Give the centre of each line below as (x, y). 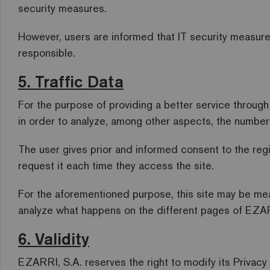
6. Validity (54, 239)
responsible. (47, 53)
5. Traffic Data (71, 81)
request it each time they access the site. (116, 165)
